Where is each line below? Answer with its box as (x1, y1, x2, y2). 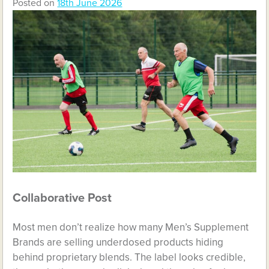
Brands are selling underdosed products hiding (13, 236, 224, 249)
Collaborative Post (13, 191, 112, 205)
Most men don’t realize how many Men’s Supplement (13, 221, 249, 234)
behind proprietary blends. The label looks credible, (13, 251, 246, 264)
